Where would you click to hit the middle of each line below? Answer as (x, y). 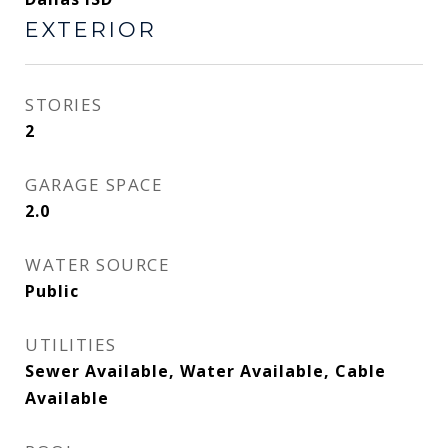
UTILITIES (71, 344)
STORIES (64, 104)
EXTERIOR (91, 29)
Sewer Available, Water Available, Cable (205, 371)
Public (52, 291)
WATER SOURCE (97, 264)
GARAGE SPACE (94, 184)
